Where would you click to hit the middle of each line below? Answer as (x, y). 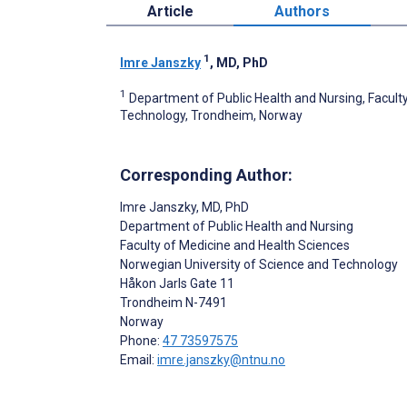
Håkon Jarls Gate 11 (177, 284)
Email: (139, 360)
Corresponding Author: (206, 175)
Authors (303, 11)
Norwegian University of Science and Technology (259, 265)
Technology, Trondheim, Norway (211, 116)
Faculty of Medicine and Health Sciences (235, 246)
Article (170, 11)
